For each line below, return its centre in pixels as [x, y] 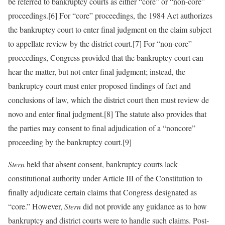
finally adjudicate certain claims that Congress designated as [102, 192]
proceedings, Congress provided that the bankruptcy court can [106, 58]
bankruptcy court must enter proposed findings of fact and [99, 86]
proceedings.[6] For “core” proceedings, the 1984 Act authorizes [110, 15]
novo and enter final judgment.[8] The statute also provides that [107, 114]
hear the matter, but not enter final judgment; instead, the [97, 72]
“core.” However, [36, 206]
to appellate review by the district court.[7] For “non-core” [100, 43]
